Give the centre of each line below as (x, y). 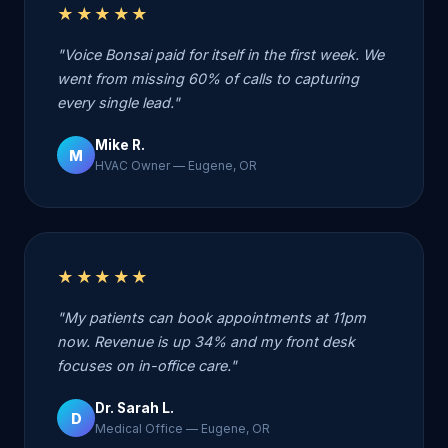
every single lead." (118, 103)
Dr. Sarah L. (134, 408)
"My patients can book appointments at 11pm (211, 318)
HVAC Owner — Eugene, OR (176, 166)
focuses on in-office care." (147, 366)
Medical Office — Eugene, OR (182, 429)
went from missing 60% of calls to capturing (208, 79)
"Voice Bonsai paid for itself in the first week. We (220, 55)
